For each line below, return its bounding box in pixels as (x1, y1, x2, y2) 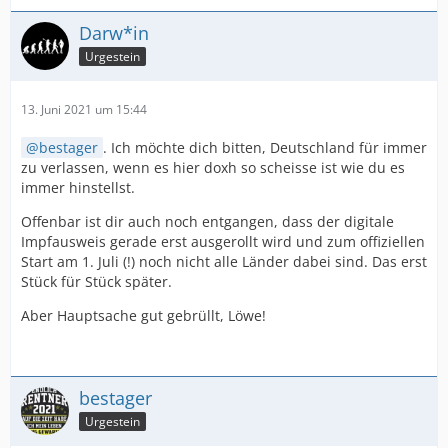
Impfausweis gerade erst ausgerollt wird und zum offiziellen (21, 232, 425, 252)
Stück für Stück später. (21, 272, 172, 292)
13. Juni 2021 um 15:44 (21, 101, 147, 119)
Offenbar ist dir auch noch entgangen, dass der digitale (21, 212, 394, 232)
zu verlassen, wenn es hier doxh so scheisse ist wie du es (21, 158, 405, 178)
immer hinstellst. (21, 178, 135, 198)
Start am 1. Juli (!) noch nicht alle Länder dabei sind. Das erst (21, 252, 427, 272)
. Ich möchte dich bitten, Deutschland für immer (103, 138, 427, 158)
